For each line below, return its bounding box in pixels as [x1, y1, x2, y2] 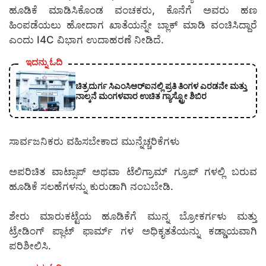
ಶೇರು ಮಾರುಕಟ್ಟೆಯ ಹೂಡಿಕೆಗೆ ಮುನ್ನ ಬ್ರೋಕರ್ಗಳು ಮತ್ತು [9, 210, 257, 223]
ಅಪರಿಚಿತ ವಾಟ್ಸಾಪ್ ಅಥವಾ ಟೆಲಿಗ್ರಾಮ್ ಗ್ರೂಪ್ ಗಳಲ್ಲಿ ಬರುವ [9, 165, 257, 178]
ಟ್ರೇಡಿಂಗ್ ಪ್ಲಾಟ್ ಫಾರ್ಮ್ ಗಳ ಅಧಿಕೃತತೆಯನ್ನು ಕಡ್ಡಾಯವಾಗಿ [9, 225, 257, 237]
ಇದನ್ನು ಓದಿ [26, 56, 62, 68]
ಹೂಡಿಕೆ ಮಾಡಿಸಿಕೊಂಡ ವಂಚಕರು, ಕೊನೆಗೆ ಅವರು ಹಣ [9, 4, 257, 16]
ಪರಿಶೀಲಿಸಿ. [9, 240, 51, 252]
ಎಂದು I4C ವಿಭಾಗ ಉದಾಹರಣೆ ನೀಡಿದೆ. [9, 33, 164, 46]
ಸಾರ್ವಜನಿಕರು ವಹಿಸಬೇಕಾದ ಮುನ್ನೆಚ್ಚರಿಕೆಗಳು [9, 135, 180, 148]
